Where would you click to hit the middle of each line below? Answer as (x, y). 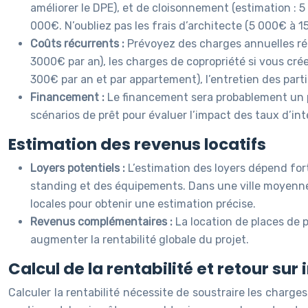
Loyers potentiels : (79, 168)
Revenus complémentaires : (103, 222)
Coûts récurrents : (79, 44)
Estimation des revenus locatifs (137, 144)
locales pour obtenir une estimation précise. (143, 204)
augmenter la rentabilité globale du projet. (140, 240)
